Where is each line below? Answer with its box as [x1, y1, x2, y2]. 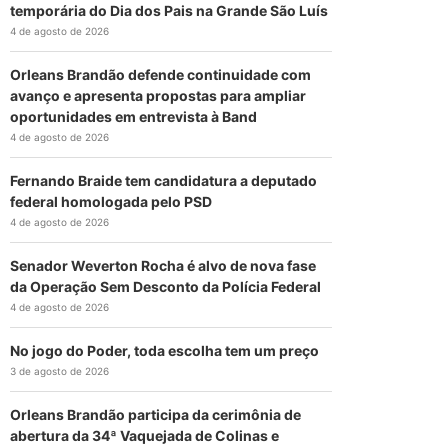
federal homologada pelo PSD [10, 192, 213, 210]
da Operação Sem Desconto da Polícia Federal [10, 277, 322, 295]
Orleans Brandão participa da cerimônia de [10, 405, 302, 423]
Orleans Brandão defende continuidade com [10, 65, 312, 83]
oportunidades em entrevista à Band [10, 107, 258, 125]
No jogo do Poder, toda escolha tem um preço [10, 341, 320, 359]
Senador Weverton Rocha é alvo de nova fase [10, 256, 317, 274]
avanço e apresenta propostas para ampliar [10, 86, 307, 104]
